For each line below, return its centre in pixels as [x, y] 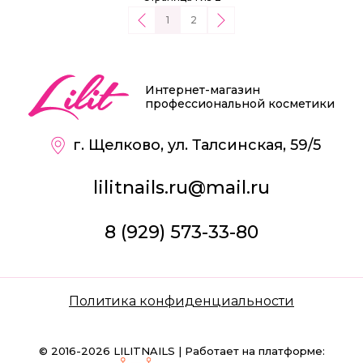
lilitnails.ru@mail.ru [181, 188]
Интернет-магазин [203, 90]
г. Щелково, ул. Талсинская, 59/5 [196, 145]
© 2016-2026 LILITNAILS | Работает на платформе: [181, 351]
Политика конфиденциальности [181, 301]
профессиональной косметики [240, 104]
